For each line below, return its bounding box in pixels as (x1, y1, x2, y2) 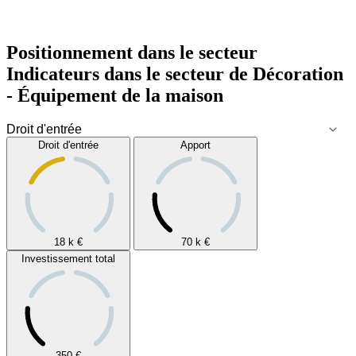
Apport (180, 138, 211, 151)
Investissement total (21, 252, 115, 265)
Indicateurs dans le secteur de (6, 64, 248, 84)
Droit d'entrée (38, 138, 99, 151)
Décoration (248, 64, 343, 84)
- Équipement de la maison (6, 85, 223, 106)
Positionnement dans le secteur (6, 42, 257, 63)
